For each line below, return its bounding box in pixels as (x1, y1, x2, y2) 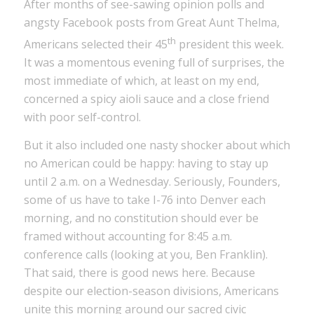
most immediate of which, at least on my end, (23, 73, 259, 89)
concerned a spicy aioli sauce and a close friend (23, 91, 269, 107)
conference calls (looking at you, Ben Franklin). (23, 246, 268, 262)
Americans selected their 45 (23, 36, 168, 53)
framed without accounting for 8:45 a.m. (23, 228, 232, 244)
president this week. (175, 36, 284, 53)
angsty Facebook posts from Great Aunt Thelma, (23, 14, 280, 30)
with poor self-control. (23, 109, 141, 125)
